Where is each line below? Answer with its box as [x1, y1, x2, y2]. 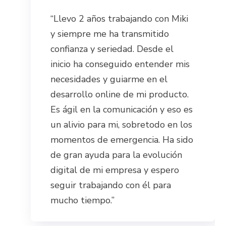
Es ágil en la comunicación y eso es [50, 103, 193, 116]
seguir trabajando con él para [50, 179, 172, 192]
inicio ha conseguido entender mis [50, 58, 190, 71]
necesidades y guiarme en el [50, 73, 168, 86]
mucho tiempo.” [50, 194, 115, 207]
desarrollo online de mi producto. [50, 88, 189, 101]
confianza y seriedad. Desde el [50, 43, 174, 55]
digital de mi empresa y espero [50, 164, 180, 177]
